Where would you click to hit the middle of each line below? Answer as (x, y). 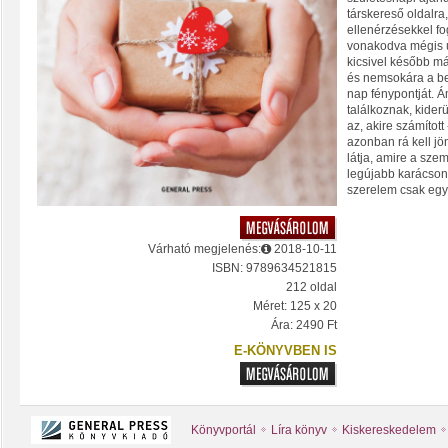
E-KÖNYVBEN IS (285, 351)
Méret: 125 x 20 (295, 306)
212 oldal (311, 287)
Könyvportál (223, 430)
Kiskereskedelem (389, 430)
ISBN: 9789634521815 (274, 268)
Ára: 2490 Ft (304, 325)
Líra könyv (299, 430)
